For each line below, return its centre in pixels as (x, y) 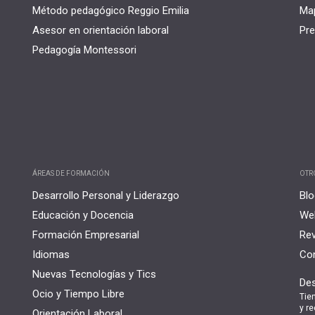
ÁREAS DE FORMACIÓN (71, 173)
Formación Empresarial (86, 234)
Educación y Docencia (83, 215)
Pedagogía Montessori (84, 50)
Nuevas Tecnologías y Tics (94, 274)
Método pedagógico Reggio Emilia (111, 11)
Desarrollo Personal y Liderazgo (106, 195)
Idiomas (51, 254)
